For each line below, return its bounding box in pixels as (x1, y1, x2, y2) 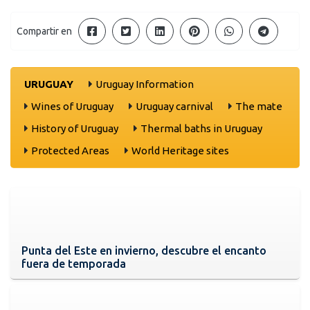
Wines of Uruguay (31, 100, 113, 112)
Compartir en (17, 26, 72, 37)
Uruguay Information (95, 77, 194, 90)
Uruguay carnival (136, 100, 213, 112)
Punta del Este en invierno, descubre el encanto (21, 244, 266, 257)
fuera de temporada (21, 257, 126, 270)
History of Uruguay (31, 122, 118, 134)
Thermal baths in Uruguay (140, 122, 262, 134)
